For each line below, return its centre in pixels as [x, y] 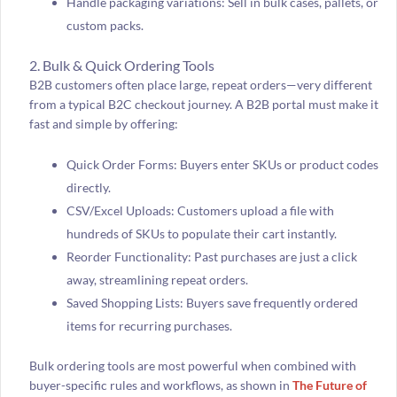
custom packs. [105, 25]
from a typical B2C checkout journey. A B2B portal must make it [203, 104]
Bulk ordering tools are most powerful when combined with [192, 366]
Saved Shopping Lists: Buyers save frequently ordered [212, 303]
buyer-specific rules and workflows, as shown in [160, 385]
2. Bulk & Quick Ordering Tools [121, 65]
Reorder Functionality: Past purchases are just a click [211, 257]
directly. [88, 188]
